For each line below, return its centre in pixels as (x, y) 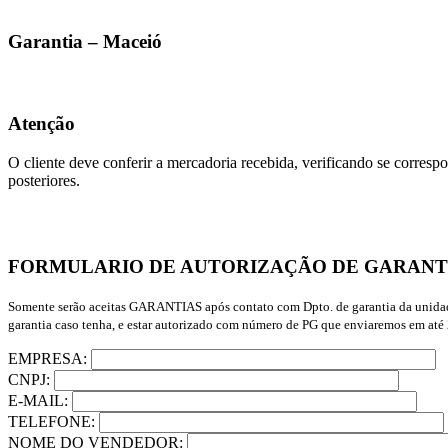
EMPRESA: (49, 359)
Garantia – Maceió (85, 41)
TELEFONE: (53, 422)
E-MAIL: (40, 401)
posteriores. (44, 180)
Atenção (41, 123)
